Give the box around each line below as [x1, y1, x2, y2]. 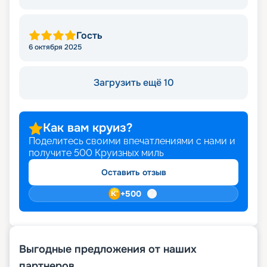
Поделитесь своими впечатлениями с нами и [29, 135, 235, 147]
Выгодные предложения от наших [19, 243, 197, 256]
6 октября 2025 [29, 42, 82, 52]
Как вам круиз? [43, 120, 132, 136]
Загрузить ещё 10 [93, 76, 174, 89]
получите [29, 147, 72, 159]
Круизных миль [92, 147, 164, 159]
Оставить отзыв [101, 167, 166, 178]
